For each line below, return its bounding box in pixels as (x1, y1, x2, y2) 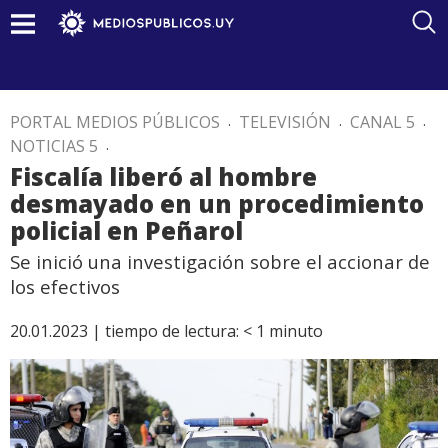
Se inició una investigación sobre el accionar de (10, 249, 430, 274)
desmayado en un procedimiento (10, 187, 424, 220)
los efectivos (10, 274, 120, 299)
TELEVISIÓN (239, 111, 331, 133)
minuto (269, 320, 323, 342)
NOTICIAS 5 (10, 135, 98, 157)
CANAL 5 (350, 111, 415, 133)
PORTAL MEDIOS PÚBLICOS (10, 111, 220, 133)
